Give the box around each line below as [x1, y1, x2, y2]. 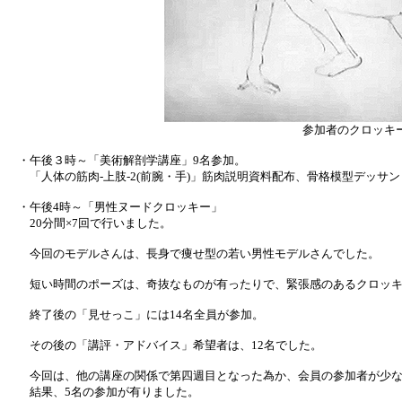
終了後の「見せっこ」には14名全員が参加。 [18, 308, 264, 321]
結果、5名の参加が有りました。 [18, 385, 199, 398]
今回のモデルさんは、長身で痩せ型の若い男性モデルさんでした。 [18, 247, 380, 260]
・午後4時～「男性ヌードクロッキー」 [18, 200, 223, 214]
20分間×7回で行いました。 [18, 216, 171, 230]
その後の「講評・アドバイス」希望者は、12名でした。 [18, 338, 322, 352]
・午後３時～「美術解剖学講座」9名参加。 [18, 153, 246, 167]
